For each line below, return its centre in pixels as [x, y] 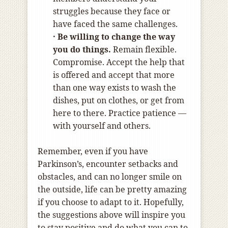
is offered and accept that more [114, 75]
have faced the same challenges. [115, 24]
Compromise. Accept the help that [119, 62]
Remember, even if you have [93, 151]
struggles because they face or [112, 11]
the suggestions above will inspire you [111, 215]
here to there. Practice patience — [120, 113]
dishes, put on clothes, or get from [119, 101]
